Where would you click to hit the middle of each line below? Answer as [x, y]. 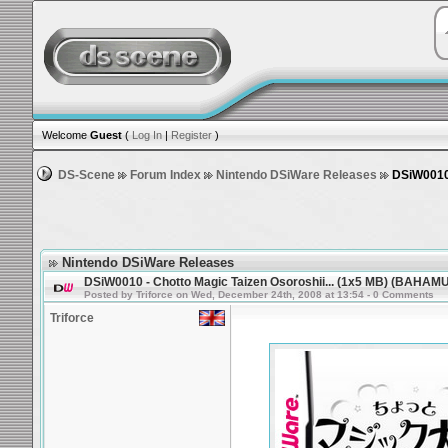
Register [191, 135]
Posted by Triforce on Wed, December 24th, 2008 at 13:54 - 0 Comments [259, 294]
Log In [147, 135]
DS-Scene [86, 175]
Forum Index [165, 175]
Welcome [63, 135]
